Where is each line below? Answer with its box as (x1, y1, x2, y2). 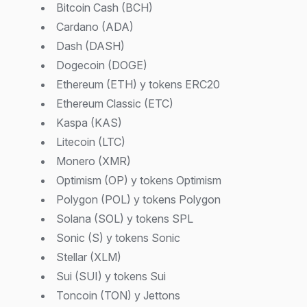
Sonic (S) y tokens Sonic (56, 230, 180, 245)
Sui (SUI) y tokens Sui (56, 269, 166, 283)
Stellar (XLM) (56, 249, 121, 264)
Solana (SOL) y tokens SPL (56, 211, 193, 225)
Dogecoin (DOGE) (56, 58, 147, 72)
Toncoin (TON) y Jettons (56, 288, 180, 302)
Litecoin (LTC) (56, 134, 125, 149)
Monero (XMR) (56, 153, 131, 168)
